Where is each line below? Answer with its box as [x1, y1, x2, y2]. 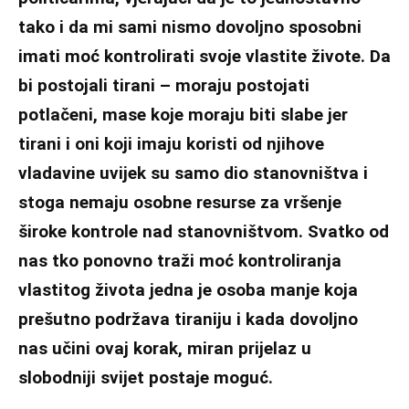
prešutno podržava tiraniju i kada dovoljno [18, 308, 358, 330]
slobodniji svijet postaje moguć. [18, 366, 273, 388]
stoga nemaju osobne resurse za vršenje [18, 191, 341, 213]
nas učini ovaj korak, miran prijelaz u [18, 337, 311, 359]
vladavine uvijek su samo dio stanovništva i [18, 162, 368, 184]
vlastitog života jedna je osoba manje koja [18, 278, 358, 300]
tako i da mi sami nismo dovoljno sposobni [18, 16, 362, 37]
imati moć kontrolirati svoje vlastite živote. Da [18, 45, 391, 67]
